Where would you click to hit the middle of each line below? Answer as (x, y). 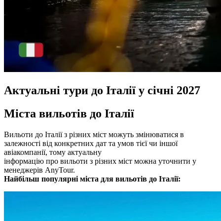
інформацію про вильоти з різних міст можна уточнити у (100, 161)
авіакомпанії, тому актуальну (53, 152)
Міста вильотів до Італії (69, 114)
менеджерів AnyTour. (39, 170)
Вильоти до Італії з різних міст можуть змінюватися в (94, 134)
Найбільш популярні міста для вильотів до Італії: (92, 179)
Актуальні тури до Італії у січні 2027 (102, 91)
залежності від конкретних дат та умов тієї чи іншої (91, 143)
